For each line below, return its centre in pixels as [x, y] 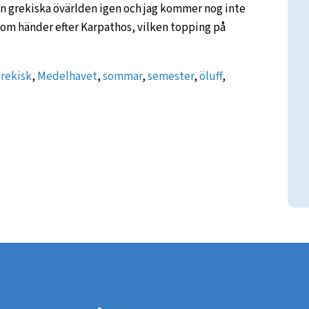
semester [171, 77]
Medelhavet [67, 77]
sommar [122, 77]
